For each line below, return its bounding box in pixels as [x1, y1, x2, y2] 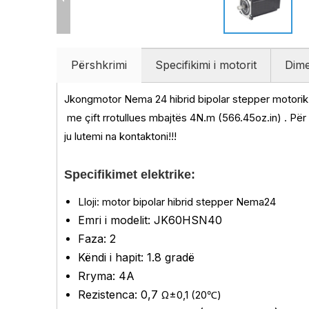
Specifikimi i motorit [155, 58, 257, 72]
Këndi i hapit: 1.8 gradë [78, 250, 195, 264]
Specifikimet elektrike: [64, 168, 195, 181]
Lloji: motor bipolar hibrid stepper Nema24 [78, 195, 276, 208]
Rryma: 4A [78, 269, 134, 283]
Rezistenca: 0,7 [78, 288, 161, 301]
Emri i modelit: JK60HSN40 [78, 213, 222, 227]
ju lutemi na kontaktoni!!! [64, 130, 177, 143]
